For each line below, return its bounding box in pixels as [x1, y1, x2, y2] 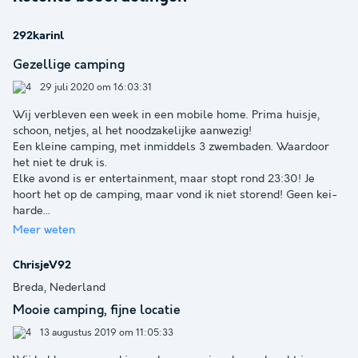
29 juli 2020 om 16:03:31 [38, 81, 152, 93]
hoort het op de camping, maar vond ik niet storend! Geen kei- [13, 188, 337, 201]
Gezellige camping [13, 57, 125, 73]
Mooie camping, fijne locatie [13, 302, 181, 318]
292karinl [13, 29, 64, 42]
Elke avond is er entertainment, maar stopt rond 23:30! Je [13, 172, 315, 185]
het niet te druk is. [13, 156, 107, 169]
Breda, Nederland [13, 280, 105, 294]
